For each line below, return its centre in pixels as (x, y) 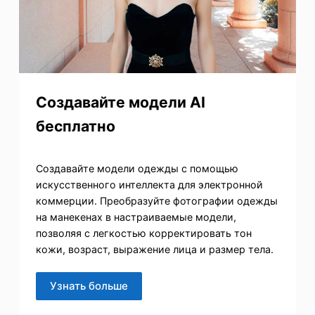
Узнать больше (89, 286)
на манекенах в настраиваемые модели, (136, 217)
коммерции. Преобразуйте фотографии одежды (156, 200)
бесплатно (75, 126)
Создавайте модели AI (120, 102)
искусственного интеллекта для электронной (149, 184)
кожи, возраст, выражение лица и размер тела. (154, 249)
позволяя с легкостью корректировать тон (143, 233)
